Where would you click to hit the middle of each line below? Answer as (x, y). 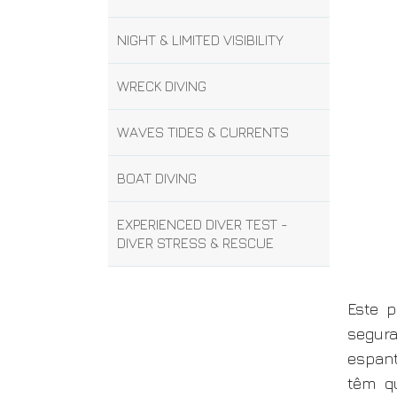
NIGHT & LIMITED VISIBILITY (200, 40)
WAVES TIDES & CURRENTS (203, 132)
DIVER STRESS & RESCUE (195, 243)
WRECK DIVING (162, 86)
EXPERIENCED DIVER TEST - (202, 224)
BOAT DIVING (157, 178)
